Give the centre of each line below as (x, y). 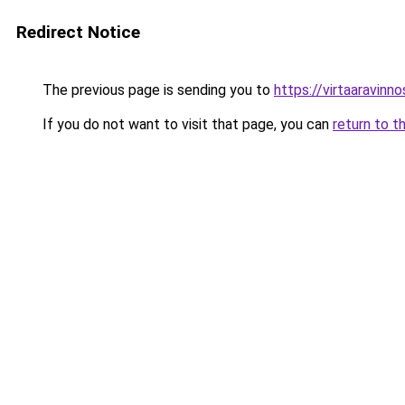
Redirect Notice (78, 32)
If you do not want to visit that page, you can (186, 124)
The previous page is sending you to (156, 90)
